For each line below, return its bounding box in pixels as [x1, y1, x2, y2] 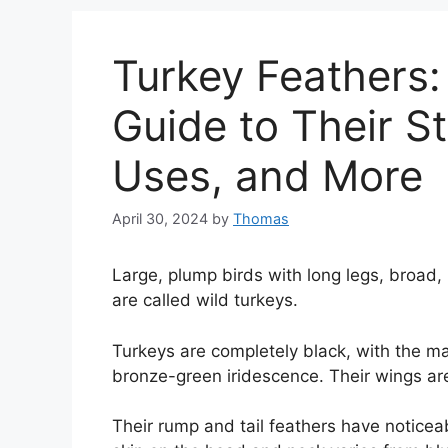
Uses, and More [112, 150, 423, 202]
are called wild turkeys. [112, 290, 298, 311]
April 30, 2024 [112, 210, 208, 228]
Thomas [233, 210, 289, 228]
